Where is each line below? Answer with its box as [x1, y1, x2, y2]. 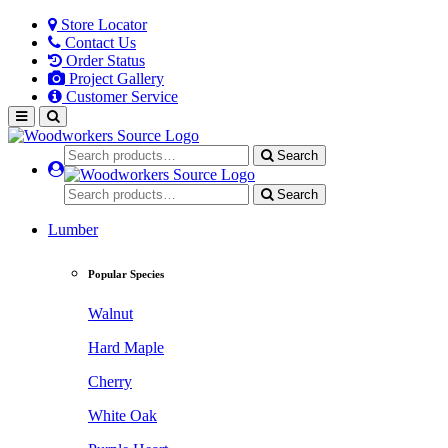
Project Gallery [65, 70, 164, 87]
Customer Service [62, 88, 178, 105]
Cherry [88, 372, 132, 390]
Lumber [48, 221, 98, 238]
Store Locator [57, 16, 147, 33]
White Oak [88, 406, 157, 424]
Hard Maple [88, 338, 164, 356]
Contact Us [61, 34, 136, 51]
